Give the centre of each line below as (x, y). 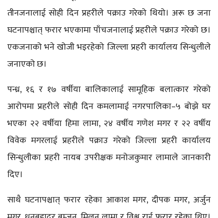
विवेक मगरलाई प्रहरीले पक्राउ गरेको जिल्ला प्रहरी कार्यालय (109, 140)
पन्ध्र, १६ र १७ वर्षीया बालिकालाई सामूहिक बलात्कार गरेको (109, 89)
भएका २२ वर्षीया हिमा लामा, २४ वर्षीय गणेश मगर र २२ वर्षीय (109, 123)
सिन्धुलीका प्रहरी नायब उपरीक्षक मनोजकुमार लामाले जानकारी (109, 157)
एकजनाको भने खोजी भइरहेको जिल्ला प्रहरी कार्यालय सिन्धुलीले (109, 47)
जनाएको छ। (27, 64)
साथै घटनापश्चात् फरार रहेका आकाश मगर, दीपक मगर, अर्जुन (109, 200)
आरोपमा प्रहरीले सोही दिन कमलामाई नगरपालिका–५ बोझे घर (109, 106)
